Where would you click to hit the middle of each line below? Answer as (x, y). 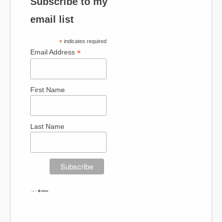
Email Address (54, 52)
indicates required (84, 41)
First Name (48, 89)
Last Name (47, 126)
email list (52, 19)
